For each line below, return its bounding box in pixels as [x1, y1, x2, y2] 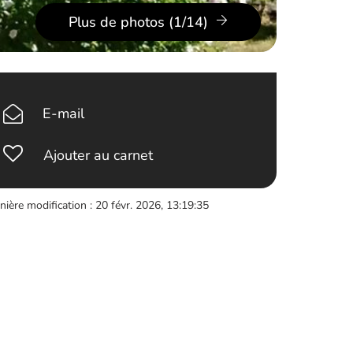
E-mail [42, 104, 84, 123]
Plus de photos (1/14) [69, 13, 208, 32]
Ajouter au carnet [43, 146, 154, 165]
